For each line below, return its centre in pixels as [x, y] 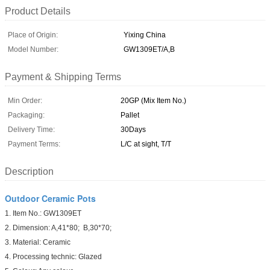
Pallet [130, 115]
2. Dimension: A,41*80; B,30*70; [59, 228]
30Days [133, 129]
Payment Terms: [34, 144]
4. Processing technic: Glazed [56, 256]
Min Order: [25, 100]
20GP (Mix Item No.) [153, 100]
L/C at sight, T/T [146, 144]
